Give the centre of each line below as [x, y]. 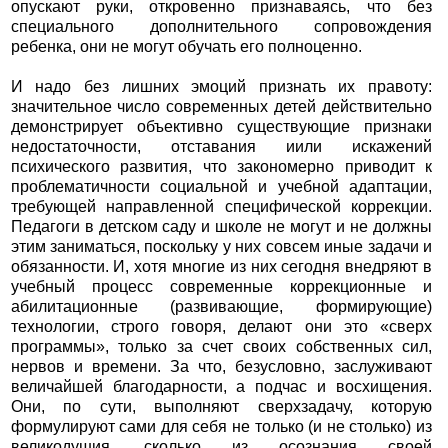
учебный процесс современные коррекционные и [221, 287]
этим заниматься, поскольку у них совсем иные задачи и [221, 247]
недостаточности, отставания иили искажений [221, 147]
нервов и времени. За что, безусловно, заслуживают [221, 367]
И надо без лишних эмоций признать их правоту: [221, 87]
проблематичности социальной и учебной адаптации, [221, 187]
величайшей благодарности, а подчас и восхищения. [221, 387]
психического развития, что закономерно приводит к [221, 167]
